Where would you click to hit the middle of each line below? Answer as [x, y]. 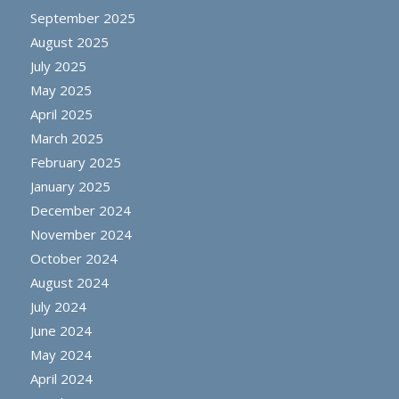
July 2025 [58, 66]
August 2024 [69, 283]
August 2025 [69, 42]
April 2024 [61, 379]
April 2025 [61, 114]
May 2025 [61, 90]
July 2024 [58, 307]
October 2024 [73, 259]
